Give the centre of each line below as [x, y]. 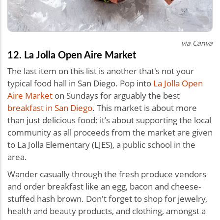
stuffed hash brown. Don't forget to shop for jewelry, [107, 198]
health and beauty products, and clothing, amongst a [107, 211]
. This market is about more [145, 108]
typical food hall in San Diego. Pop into [80, 83]
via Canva [197, 43]
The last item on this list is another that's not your [101, 71]
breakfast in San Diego [50, 108]
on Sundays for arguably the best [116, 95]
